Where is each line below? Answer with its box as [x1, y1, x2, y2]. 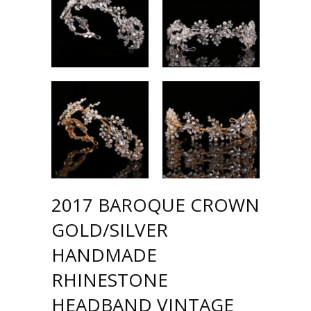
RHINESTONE [51, 267, 168, 292]
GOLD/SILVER [51, 217, 168, 242]
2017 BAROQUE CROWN [51, 192, 260, 217]
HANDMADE [51, 242, 157, 267]
